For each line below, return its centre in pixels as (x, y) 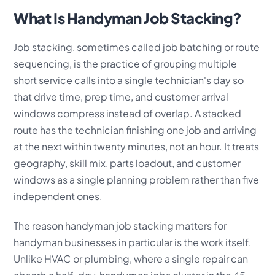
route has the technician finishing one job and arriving (135, 130)
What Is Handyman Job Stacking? (128, 17)
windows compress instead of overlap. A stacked (128, 113)
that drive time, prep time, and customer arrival (121, 96)
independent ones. (58, 196)
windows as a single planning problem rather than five (137, 179)
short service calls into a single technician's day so (129, 80)
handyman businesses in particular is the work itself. (133, 242)
